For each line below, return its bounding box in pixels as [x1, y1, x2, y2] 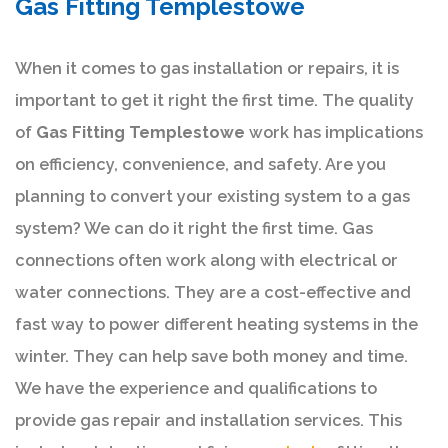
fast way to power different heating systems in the [15, 314, 418, 334]
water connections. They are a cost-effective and [15, 282, 411, 302]
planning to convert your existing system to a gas [15, 186, 410, 206]
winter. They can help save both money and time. [15, 346, 408, 366]
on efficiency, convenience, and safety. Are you [15, 154, 386, 174]
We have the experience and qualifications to [15, 378, 377, 398]
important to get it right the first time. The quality [15, 90, 414, 110]
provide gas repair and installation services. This [15, 410, 402, 430]
